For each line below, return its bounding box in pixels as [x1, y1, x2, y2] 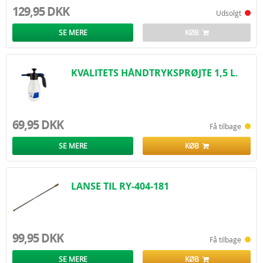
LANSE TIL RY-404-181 [71, 180, 169, 193]
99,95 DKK [12, 230, 63, 246]
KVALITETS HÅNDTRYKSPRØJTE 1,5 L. [71, 66, 238, 79]
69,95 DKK [12, 117, 63, 133]
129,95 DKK [12, 4, 69, 19]
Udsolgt [216, 8, 245, 18]
